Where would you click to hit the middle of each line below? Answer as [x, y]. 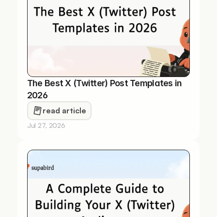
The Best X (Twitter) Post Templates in [104, 83]
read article [64, 110]
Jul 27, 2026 [46, 125]
